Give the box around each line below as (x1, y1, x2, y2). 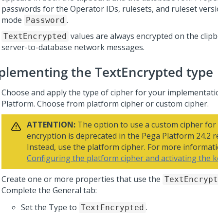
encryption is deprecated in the (27, 130, 142, 141)
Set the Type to (21, 202, 79, 213)
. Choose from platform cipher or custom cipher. (34, 98, 209, 109)
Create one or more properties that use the (1, 174, 163, 184)
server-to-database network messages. (1, 42, 145, 53)
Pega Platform (142, 130, 194, 141)
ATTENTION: (27, 119, 75, 130)
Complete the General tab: (1, 185, 97, 196)
